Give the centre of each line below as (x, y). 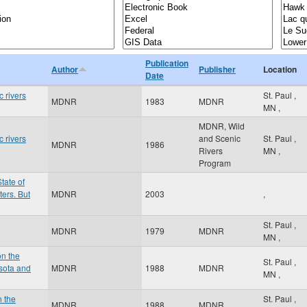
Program (215, 163)
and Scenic (220, 138)
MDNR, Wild (222, 126)
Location (280, 69)
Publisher (217, 69)
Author (65, 69)
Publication (167, 63)
